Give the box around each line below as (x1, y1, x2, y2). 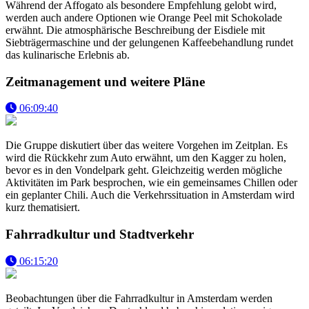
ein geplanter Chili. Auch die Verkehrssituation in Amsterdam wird (6, 189, 295, 201)
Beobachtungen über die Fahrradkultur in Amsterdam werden (6, 292, 272, 304)
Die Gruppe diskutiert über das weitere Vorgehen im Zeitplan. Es (6, 139, 288, 152)
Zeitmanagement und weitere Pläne (6, 74, 205, 89)
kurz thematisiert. (6, 201, 80, 214)
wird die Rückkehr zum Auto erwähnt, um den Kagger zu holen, (6, 152, 286, 164)
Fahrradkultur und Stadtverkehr (6, 227, 194, 242)
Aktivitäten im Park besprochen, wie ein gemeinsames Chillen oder (6, 177, 297, 189)
